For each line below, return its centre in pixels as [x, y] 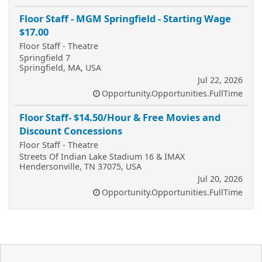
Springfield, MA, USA [60, 67]
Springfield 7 [45, 57]
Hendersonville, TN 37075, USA [80, 166]
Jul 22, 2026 [220, 80]
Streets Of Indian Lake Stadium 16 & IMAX [102, 156]
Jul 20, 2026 [220, 178]
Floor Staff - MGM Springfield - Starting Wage [125, 18]
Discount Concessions [71, 130]
